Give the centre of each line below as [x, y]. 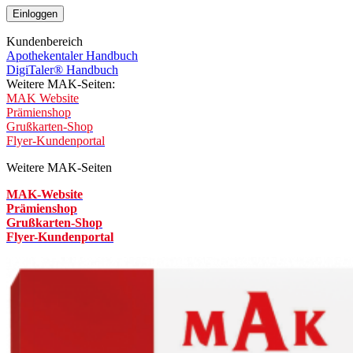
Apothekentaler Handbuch [72, 56]
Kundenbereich [45, 42]
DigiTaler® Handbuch [62, 70]
